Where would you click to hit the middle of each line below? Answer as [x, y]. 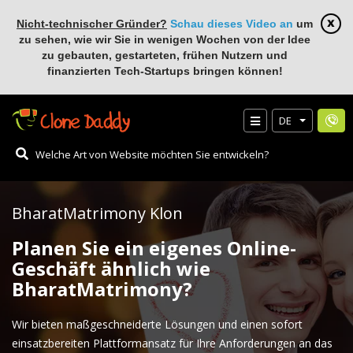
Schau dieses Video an [232, 24]
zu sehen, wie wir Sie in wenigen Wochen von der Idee [165, 39]
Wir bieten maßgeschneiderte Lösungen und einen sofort [157, 324]
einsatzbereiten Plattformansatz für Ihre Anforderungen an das [172, 343]
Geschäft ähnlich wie [111, 268]
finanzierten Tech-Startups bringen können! [165, 71]
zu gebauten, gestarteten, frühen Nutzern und [165, 55]
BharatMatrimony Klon [97, 213]
